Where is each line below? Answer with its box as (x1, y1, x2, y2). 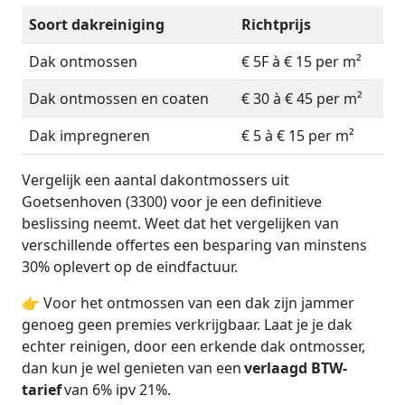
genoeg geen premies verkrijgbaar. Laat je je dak (22, 314, 353, 334)
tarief (22, 379, 61, 400)
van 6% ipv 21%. (64, 379, 171, 400)
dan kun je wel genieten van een (22, 357, 241, 378)
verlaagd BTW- (244, 357, 347, 378)
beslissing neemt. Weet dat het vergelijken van (22, 212, 339, 233)
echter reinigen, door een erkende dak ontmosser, (22, 335, 365, 356)
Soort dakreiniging (29, 14, 165, 34)
